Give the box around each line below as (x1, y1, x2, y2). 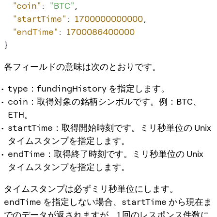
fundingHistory (37, 83, 107, 93)
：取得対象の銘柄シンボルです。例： (28, 96, 176, 107)
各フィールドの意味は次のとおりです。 (4, 61, 161, 72)
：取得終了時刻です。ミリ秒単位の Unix (45, 148, 203, 159)
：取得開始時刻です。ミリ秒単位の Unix (53, 122, 211, 133)
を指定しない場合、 (41, 196, 122, 207)
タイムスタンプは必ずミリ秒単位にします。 (4, 183, 178, 194)
